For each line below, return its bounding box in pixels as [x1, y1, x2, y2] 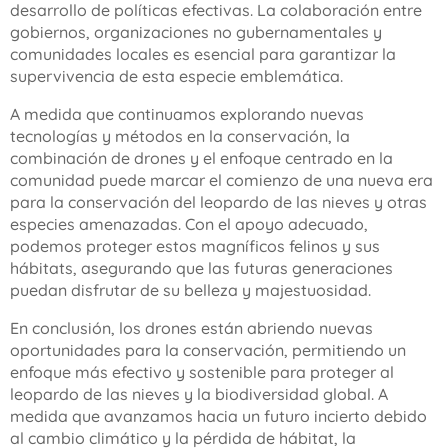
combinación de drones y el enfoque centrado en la [10, 148, 393, 168]
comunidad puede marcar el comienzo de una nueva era [10, 170, 433, 190]
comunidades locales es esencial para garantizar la [10, 44, 396, 64]
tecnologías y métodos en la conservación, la [10, 126, 350, 146]
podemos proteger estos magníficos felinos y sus [10, 236, 380, 256]
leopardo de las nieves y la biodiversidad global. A [10, 384, 388, 404]
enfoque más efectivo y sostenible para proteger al [10, 362, 394, 382]
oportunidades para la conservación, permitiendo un [10, 340, 406, 360]
